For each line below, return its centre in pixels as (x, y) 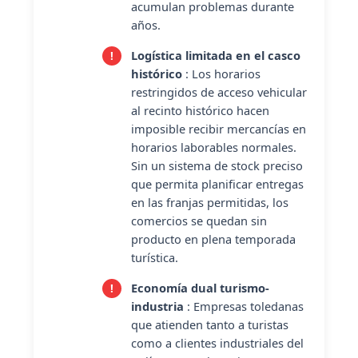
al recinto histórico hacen (200, 110)
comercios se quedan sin (199, 220)
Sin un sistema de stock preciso (217, 165)
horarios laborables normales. (213, 147)
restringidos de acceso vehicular (219, 91)
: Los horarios (221, 73)
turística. (154, 257)
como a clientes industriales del (217, 342)
